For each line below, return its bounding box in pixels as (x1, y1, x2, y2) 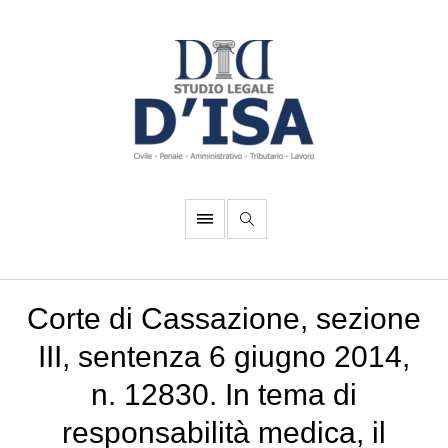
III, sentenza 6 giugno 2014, (38, 340, 410, 373)
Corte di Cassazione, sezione (27, 302, 421, 335)
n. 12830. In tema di (91, 378, 357, 411)
